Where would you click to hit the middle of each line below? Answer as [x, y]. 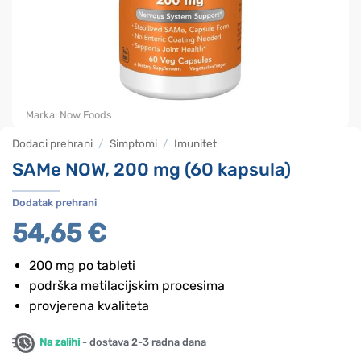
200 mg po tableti [82, 266]
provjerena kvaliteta [89, 306]
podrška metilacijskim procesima [127, 286]
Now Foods [86, 115]
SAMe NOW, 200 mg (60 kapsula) [151, 169]
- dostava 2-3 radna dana [143, 342]
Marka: [43, 115]
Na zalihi [57, 342]
